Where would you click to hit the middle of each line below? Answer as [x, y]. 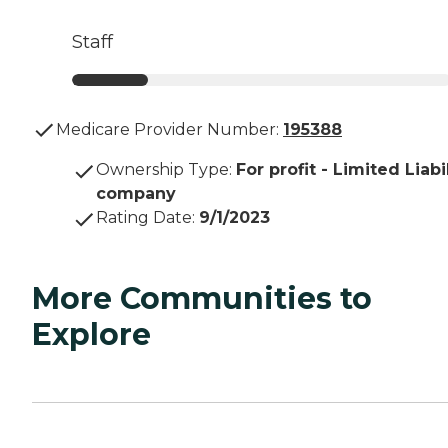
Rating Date [144, 218]
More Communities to [202, 299]
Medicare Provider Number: [167, 130]
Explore [91, 335]
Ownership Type [162, 170]
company [136, 194]
